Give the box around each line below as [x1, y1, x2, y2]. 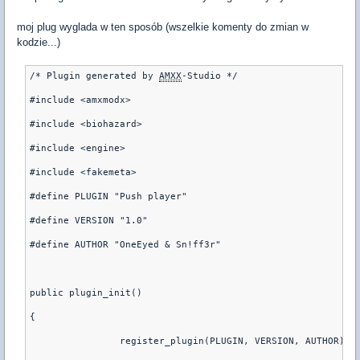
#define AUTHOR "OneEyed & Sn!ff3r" [30, 239, 221, 251]
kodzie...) [17, 36, 60, 49]
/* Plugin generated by [30, 71, 159, 82]
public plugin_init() [30, 288, 142, 299]
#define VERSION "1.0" [30, 215, 148, 227]
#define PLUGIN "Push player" [30, 191, 187, 202]
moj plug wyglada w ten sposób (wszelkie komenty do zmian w [17, 21, 309, 34]
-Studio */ [182, 71, 238, 82]
